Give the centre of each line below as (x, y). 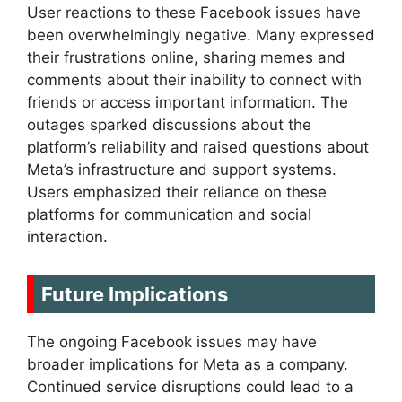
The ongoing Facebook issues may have (172, 342)
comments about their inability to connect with (194, 80)
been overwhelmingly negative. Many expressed (201, 35)
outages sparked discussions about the (169, 125)
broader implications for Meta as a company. (188, 365)
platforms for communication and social (169, 215)
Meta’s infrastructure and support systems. (182, 170)
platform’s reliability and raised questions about (198, 148)
